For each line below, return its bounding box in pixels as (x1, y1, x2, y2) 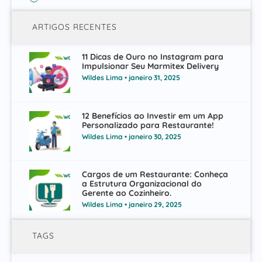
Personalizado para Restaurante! (81, 119, 214, 130)
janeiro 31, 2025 (126, 73, 180, 82)
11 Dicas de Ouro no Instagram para (81, 51, 223, 62)
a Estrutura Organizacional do (81, 178, 202, 189)
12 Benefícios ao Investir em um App (81, 110, 223, 121)
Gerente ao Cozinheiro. (81, 188, 171, 199)
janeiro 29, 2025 (126, 200, 182, 209)
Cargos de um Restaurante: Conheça (81, 169, 228, 180)
